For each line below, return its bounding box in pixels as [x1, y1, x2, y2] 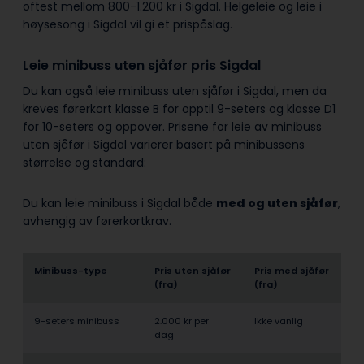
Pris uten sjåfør [154, 264, 231, 278]
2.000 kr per [154, 314, 209, 328]
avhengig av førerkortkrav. [23, 213, 178, 230]
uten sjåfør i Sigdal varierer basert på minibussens [23, 136, 305, 154]
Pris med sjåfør [254, 264, 329, 278]
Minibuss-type [34, 264, 110, 278]
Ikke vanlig [254, 314, 305, 328]
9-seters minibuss [34, 314, 122, 328]
